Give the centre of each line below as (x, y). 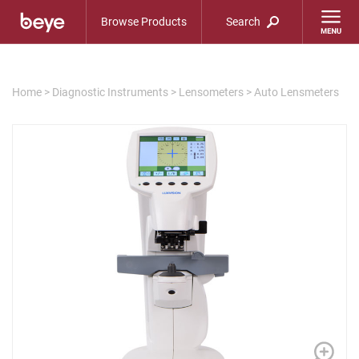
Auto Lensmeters (296, 92)
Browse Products (144, 21)
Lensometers (211, 92)
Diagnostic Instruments (110, 92)
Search (245, 21)
